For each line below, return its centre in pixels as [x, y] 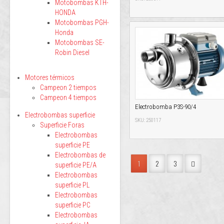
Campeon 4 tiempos [68, 97]
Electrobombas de [80, 155]
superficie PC [73, 205]
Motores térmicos [50, 77]
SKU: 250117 [148, 120]
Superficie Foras [62, 125]
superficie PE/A [76, 165]
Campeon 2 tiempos [68, 87]
